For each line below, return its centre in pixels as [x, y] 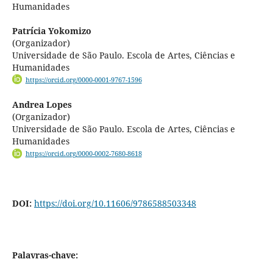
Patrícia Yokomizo [51, 31]
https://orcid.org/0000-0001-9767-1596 [83, 80]
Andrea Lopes [42, 105]
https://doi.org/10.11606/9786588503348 [115, 203]
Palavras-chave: [45, 255]
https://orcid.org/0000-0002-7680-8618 [83, 154]
